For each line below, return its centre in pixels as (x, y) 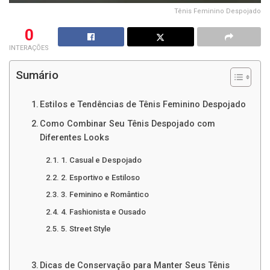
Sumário (37, 75)
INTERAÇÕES (29, 48)
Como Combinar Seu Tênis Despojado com (128, 124)
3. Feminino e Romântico (105, 195)
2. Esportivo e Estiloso (100, 177)
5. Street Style (86, 229)
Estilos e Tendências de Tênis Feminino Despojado (143, 104)
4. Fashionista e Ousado (103, 212)
